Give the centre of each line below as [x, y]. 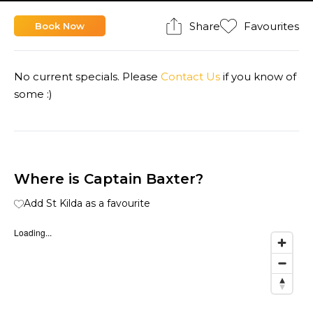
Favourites [271, 26]
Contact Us [190, 77]
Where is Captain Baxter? [109, 179]
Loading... [33, 233]
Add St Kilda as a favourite [87, 204]
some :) [33, 94]
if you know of [258, 77]
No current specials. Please [87, 77]
